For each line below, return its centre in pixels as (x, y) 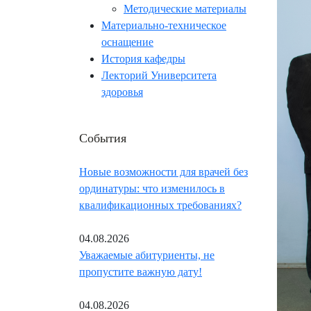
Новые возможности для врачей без (163, 172)
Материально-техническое (164, 26)
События (103, 138)
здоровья (122, 92)
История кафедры (143, 59)
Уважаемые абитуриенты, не (147, 255)
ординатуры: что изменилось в (152, 189)
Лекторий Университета (159, 76)
